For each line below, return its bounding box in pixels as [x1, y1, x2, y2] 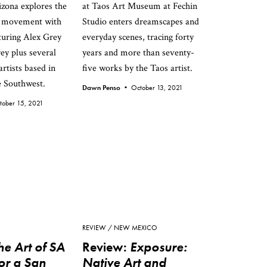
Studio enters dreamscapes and [82, 15, 199, 28]
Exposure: [130, 238, 187, 256]
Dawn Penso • [82, 83, 131, 92]
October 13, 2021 [131, 83, 183, 92]
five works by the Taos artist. [82, 62, 193, 74]
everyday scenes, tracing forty [82, 31, 194, 44]
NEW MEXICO [114, 223, 157, 232]
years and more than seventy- [82, 46, 194, 59]
